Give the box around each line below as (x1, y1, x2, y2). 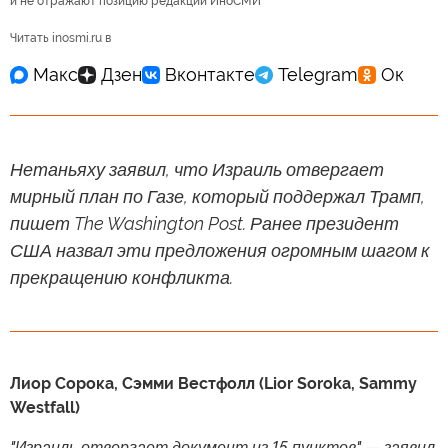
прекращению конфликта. (10, 266, 233, 288)
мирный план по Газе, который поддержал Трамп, (10, 185, 425, 207)
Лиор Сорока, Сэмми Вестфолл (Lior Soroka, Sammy (10, 373, 417, 393)
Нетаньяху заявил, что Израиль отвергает (10, 158, 384, 180)
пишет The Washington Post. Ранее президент (10, 212, 399, 234)
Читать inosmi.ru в (10, 30, 111, 45)
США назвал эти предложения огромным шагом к (10, 239, 430, 261)
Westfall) (10, 397, 80, 417)
